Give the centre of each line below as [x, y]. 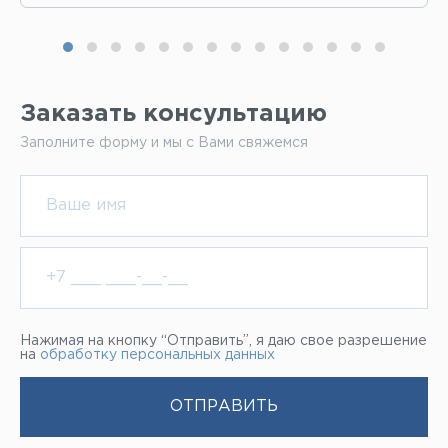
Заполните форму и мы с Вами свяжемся [164, 142]
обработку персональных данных [157, 354]
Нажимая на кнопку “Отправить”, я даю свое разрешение [223, 340]
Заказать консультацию [173, 113]
